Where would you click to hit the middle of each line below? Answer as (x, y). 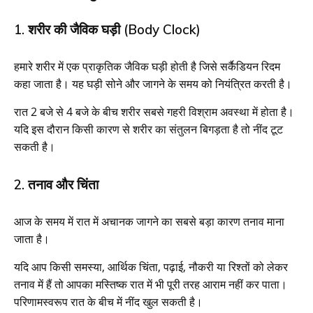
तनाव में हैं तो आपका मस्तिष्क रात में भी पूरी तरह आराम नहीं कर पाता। (151, 284)
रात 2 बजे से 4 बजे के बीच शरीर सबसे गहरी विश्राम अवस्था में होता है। (154, 111)
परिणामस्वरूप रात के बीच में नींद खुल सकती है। (108, 301)
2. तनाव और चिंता (56, 184)
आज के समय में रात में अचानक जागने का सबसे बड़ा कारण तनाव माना (149, 221)
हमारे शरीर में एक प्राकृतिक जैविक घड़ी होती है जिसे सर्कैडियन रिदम (147, 66)
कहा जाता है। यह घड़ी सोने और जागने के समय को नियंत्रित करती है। (153, 83)
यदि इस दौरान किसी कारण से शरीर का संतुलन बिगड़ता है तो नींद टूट (148, 129)
